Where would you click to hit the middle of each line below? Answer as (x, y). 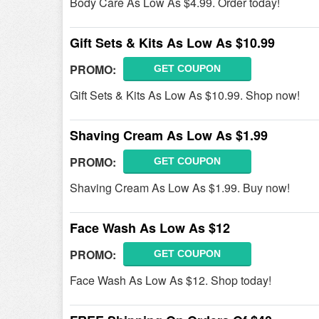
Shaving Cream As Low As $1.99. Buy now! (180, 188)
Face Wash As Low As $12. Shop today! (171, 280)
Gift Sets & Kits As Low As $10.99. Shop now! (185, 95)
